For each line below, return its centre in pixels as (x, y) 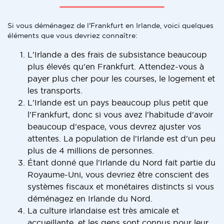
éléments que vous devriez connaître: (72, 35)
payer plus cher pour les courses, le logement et (121, 78)
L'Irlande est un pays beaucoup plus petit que (118, 102)
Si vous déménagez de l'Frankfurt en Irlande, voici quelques (110, 25)
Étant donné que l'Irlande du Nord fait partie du (121, 162)
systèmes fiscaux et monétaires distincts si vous (121, 186)
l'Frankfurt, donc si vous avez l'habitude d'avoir (120, 114)
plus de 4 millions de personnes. (91, 150)
